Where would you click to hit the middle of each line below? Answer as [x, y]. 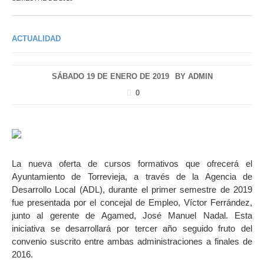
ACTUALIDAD [36, 38]
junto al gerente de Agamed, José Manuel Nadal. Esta [132, 216]
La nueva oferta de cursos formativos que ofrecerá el [132, 164]
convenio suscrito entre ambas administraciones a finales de [132, 242]
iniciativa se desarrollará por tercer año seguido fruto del [132, 229]
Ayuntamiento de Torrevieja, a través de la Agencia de [132, 177]
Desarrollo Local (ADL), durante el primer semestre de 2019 [132, 190]
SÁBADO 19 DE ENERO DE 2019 [110, 76]
